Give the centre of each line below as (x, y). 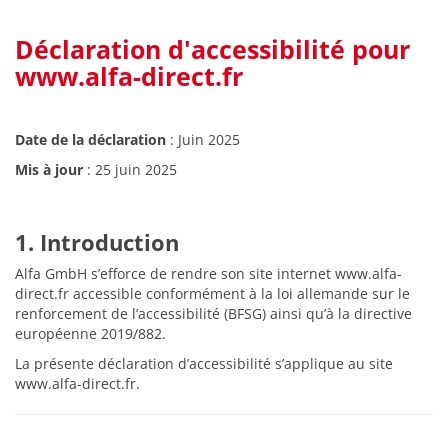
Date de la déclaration (90, 139)
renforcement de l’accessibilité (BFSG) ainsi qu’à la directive (213, 313)
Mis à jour (49, 169)
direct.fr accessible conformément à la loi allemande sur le (212, 293)
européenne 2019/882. (90, 333)
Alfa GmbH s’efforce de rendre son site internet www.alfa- (208, 273)
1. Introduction (97, 242)
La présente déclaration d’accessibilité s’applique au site (204, 363)
